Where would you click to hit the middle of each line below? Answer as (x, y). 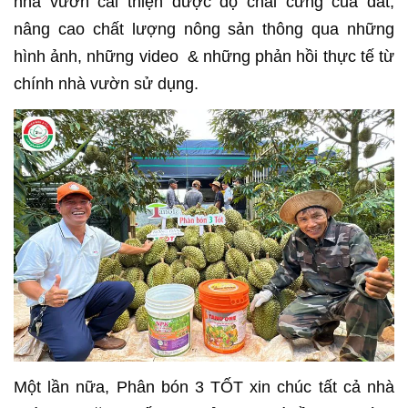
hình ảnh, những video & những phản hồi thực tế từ (204, 56)
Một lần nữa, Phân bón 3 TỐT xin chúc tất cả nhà (204, 388)
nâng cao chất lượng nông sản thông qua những (204, 29)
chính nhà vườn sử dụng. (108, 83)
